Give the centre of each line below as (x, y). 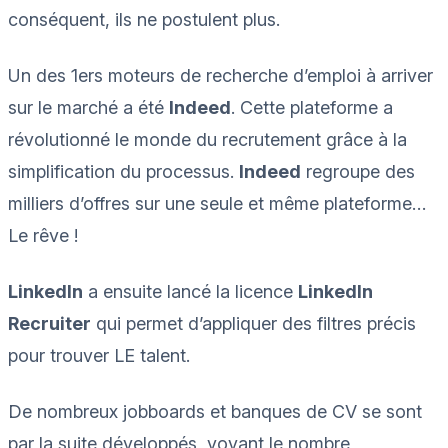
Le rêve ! (43, 235)
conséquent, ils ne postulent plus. (144, 19)
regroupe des (358, 171)
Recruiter (49, 323)
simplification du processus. (123, 171)
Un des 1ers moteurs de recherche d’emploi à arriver (220, 75)
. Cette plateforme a (312, 107)
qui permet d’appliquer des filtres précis (253, 323)
